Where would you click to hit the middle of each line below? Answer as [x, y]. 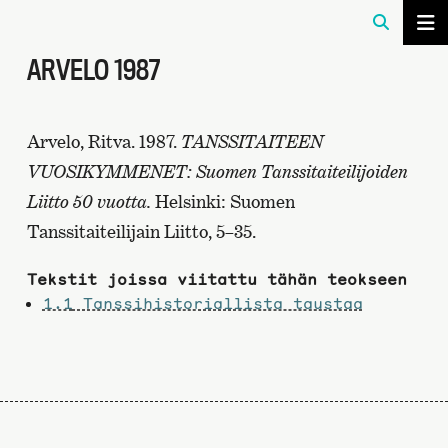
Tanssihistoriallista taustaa [217, 303]
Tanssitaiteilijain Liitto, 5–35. [141, 231]
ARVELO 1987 [93, 69]
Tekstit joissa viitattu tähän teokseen [216, 279]
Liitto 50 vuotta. [90, 201]
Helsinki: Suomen [224, 201]
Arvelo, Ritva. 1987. [103, 141]
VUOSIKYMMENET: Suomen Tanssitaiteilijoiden [217, 171]
